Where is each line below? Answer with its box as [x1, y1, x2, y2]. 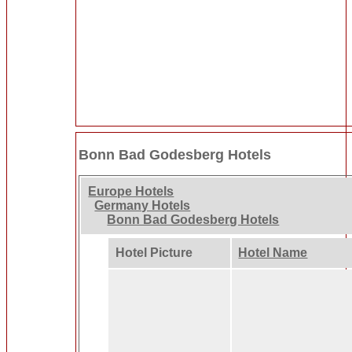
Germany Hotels [94, 199, 191, 213]
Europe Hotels [88, 185, 174, 199]
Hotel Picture [115, 246, 192, 260]
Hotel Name [238, 246, 308, 260]
